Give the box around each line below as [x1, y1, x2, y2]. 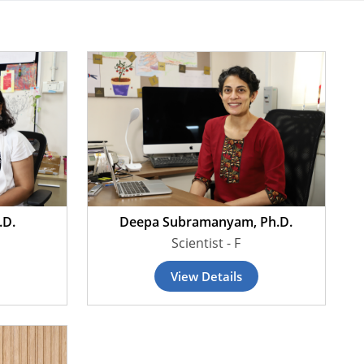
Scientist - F [171, 234, 241, 252]
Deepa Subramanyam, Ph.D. [119, 213, 293, 231]
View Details [170, 268, 242, 284]
